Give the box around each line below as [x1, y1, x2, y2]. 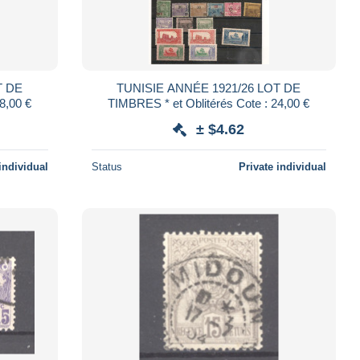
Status [91, 160, 122, 173]
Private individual [238, 160, 326, 173]
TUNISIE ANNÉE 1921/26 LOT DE [117, 80, 301, 95]
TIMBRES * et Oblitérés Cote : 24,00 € [165, 96, 310, 110]
